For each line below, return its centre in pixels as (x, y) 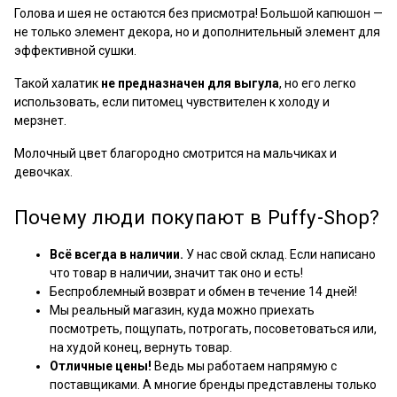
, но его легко (318, 83)
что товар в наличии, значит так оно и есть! (176, 273)
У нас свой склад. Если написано (280, 254)
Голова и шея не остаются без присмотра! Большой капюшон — (198, 13)
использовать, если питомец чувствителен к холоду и (172, 102)
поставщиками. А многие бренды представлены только (213, 385)
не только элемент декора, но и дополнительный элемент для (197, 32)
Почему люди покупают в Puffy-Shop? (197, 217)
